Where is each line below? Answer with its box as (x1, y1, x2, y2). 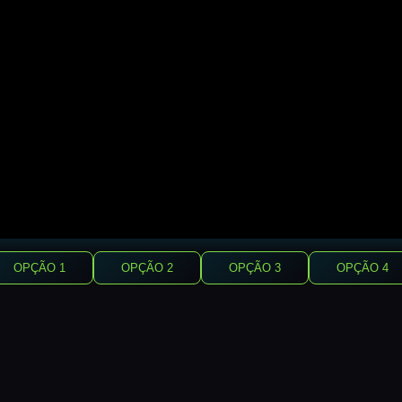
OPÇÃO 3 (229, 261, 281, 275)
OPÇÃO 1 (13, 261, 66, 275)
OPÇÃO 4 (336, 261, 389, 275)
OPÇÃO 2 (121, 261, 173, 275)
